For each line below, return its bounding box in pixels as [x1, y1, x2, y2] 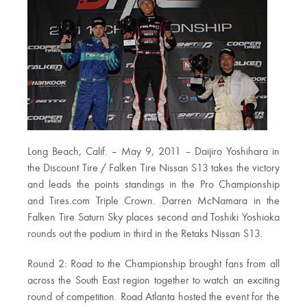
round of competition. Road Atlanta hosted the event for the [27, 292, 280, 304]
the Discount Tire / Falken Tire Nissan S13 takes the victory [27, 163, 280, 175]
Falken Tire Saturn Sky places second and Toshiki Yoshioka [27, 212, 280, 224]
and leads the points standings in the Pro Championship [27, 180, 280, 191]
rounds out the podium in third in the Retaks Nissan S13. [27, 229, 263, 241]
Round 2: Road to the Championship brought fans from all [27, 259, 280, 271]
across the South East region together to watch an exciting [27, 275, 280, 287]
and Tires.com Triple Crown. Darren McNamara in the [27, 196, 280, 208]
